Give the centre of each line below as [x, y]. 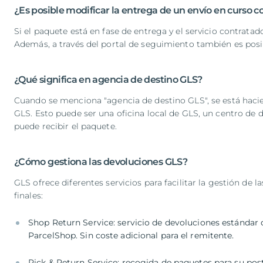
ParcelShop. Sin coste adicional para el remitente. [131, 236]
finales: [28, 196]
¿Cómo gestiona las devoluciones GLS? [101, 162]
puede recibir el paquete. [65, 127]
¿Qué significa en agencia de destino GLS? [108, 80]
